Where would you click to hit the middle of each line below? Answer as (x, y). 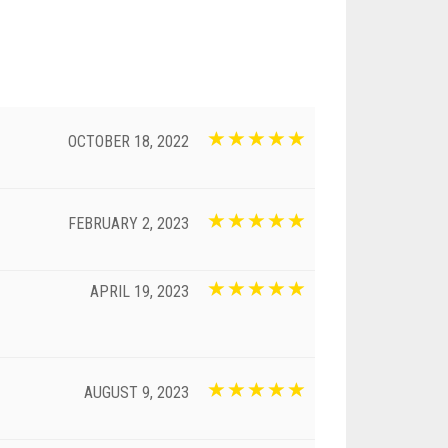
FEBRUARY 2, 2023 (128, 223)
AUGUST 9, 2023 (136, 392)
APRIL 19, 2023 (139, 291)
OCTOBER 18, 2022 (128, 141)
